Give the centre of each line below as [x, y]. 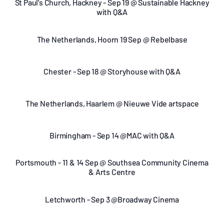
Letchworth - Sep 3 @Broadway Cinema [112, 199]
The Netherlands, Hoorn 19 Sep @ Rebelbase [112, 39]
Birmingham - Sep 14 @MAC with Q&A [112, 135]
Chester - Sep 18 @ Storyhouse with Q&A [112, 71]
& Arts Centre [112, 172]
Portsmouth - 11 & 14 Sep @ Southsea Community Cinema [112, 162]
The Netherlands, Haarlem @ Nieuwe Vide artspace [112, 103]
